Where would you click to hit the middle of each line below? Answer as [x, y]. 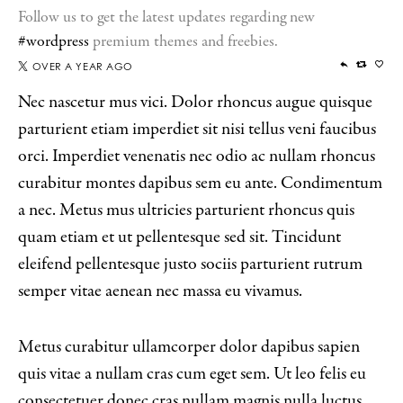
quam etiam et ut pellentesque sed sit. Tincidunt [179, 237]
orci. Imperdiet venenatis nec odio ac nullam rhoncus [197, 156]
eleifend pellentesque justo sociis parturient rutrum [190, 264]
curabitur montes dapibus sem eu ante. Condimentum [200, 183]
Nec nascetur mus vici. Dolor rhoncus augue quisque [195, 102]
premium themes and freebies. [184, 42]
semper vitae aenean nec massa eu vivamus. [160, 291]
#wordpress [54, 42]
